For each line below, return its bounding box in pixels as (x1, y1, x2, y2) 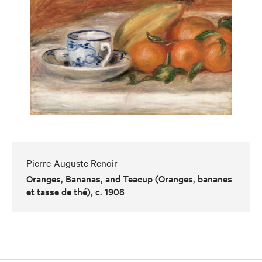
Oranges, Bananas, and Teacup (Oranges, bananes (26, 172, 232, 185)
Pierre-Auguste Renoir (26, 156, 118, 169)
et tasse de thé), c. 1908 (26, 185, 125, 198)
